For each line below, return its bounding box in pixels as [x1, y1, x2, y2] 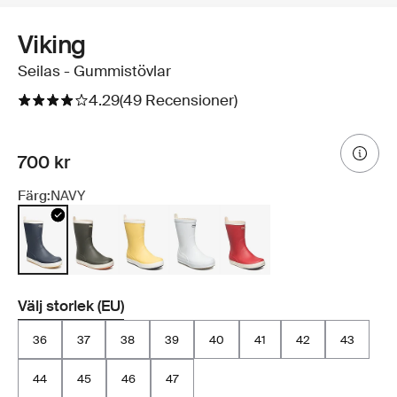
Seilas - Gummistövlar [18, 61, 171, 82]
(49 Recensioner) [120, 90, 237, 111]
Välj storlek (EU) [18, 296, 124, 316]
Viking [18, 28, 86, 62]
